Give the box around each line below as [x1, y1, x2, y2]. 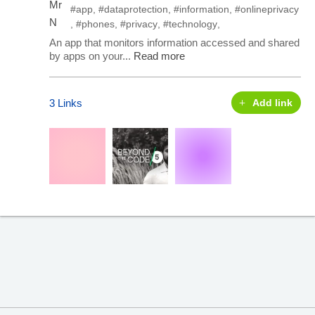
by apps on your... [49, 50, 134, 63]
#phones [76, 18, 115, 30]
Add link [252, 97, 293, 109]
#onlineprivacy [235, 4, 300, 15]
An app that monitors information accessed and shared [49, 37, 300, 49]
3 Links [49, 96, 82, 109]
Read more [134, 50, 185, 63]
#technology [163, 18, 218, 30]
